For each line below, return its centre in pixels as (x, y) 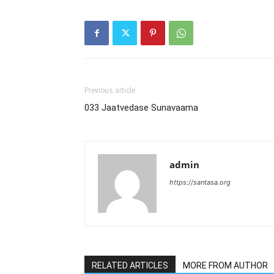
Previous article (110, 91)
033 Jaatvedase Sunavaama (141, 108)
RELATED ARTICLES (130, 265)
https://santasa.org (200, 182)
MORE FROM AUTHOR (225, 265)
